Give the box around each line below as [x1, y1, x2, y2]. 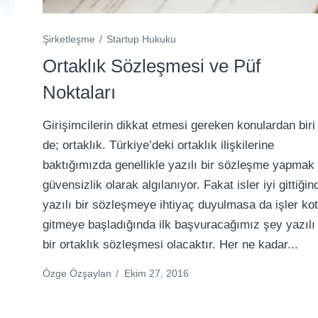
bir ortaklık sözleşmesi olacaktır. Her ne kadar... [43, 237, 299, 251]
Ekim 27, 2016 [124, 267, 190, 279]
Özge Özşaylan [43, 267, 112, 279]
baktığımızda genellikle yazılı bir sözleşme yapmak [43, 158, 315, 172]
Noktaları [43, 81, 116, 103]
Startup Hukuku [106, 33, 177, 45]
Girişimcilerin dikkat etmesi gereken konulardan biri [43, 118, 316, 132]
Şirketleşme [43, 33, 96, 45]
